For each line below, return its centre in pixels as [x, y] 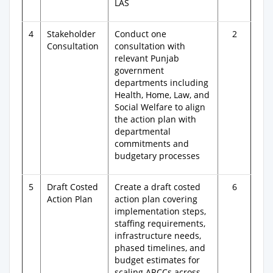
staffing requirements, [160, 223]
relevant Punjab [147, 58]
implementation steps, [160, 211]
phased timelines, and [160, 248]
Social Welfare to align [160, 107]
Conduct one [140, 34]
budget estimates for [157, 260]
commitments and [152, 144]
